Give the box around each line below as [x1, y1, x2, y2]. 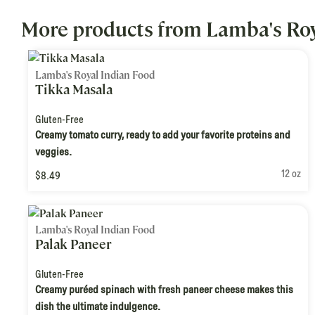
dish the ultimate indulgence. [35, 300, 160, 314]
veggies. [35, 145, 72, 158]
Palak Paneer [35, 236, 111, 253]
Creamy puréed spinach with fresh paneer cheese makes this [35, 283, 293, 297]
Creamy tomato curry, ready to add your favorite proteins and [35, 128, 290, 141]
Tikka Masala [35, 81, 112, 98]
